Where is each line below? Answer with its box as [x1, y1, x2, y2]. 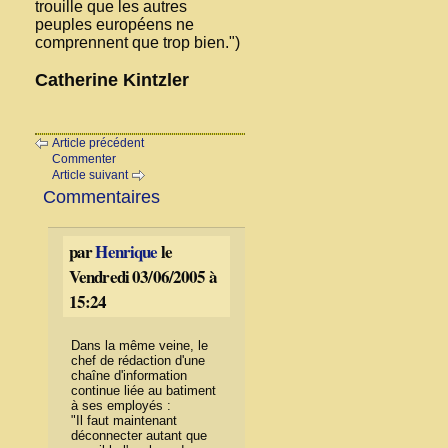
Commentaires [43, 187, 160, 208]
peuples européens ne [35, 15, 194, 33]
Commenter [52, 152, 116, 167]
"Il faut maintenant [70, 413, 177, 429]
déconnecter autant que [70, 428, 207, 444]
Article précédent [52, 136, 144, 151]
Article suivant [52, 168, 128, 183]
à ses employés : [70, 398, 171, 414]
